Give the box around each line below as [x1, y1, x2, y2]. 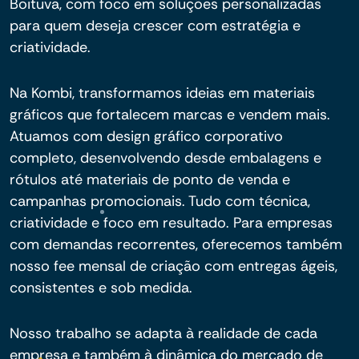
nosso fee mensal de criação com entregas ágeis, [10, 256, 337, 276]
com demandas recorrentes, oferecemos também [10, 235, 342, 254]
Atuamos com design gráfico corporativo [10, 127, 283, 146]
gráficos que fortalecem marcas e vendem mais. [10, 105, 330, 124]
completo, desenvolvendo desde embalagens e [10, 148, 321, 167]
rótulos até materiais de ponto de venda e [10, 170, 290, 189]
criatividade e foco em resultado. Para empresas [10, 213, 333, 232]
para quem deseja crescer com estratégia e [10, 16, 301, 35]
